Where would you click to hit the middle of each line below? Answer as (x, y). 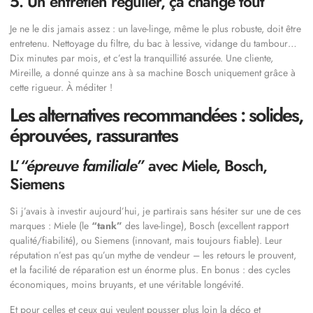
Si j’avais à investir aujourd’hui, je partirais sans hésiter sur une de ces (155, 211)
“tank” (107, 226)
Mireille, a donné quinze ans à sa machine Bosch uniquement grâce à (153, 73)
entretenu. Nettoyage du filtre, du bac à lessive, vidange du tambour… (153, 44)
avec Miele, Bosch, (205, 166)
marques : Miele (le (51, 226)
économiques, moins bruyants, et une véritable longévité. (127, 285)
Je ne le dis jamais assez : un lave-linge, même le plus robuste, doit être (155, 29)
